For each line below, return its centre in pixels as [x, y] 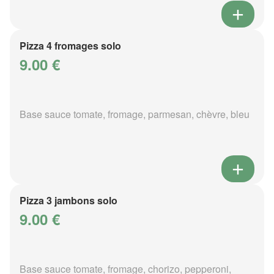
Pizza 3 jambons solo [68, 200]
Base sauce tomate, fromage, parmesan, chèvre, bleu [135, 114]
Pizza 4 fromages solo [70, 45]
